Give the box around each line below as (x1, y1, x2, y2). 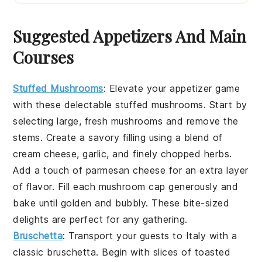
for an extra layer (166, 164, 249, 177)
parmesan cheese (85, 164, 166, 177)
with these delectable (13, 99, 116, 111)
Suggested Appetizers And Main (13, 25, 247, 47)
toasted (194, 246, 231, 258)
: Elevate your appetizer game (103, 82, 240, 95)
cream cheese (13, 148, 77, 160)
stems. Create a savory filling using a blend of (13, 132, 223, 144)
